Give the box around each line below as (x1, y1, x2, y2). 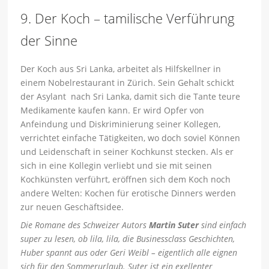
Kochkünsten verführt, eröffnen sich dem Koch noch (20, 174, 231, 186)
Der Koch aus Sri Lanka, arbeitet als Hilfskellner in (20, 63, 222, 75)
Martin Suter (149, 219, 199, 231)
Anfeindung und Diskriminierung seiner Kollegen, (20, 118, 221, 130)
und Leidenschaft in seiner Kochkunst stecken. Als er (20, 146, 234, 158)
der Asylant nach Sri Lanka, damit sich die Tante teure (20, 91, 241, 103)
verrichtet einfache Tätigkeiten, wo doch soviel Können (20, 132, 241, 144)
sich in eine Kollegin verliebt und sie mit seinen (20, 160, 213, 172)
